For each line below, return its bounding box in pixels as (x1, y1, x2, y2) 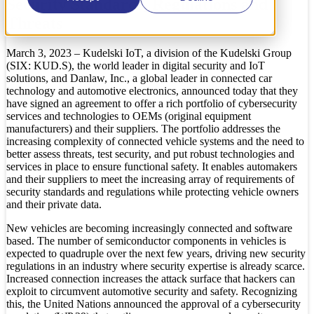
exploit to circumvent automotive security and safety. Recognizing (6, 285, 297, 297)
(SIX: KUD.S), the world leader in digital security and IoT (6, 59, 265, 71)
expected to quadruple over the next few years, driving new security (6, 247, 306, 259)
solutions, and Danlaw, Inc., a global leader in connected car (6, 71, 272, 84)
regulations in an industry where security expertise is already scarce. (6, 259, 305, 272)
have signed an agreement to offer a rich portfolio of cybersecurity (6, 97, 297, 109)
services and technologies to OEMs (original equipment (6, 109, 251, 122)
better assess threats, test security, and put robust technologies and (6, 147, 294, 160)
